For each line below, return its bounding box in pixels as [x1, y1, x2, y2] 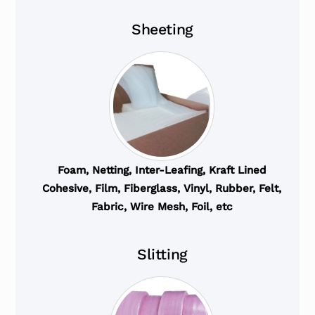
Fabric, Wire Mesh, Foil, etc [91, 200, 233, 214]
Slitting [137, 245, 187, 264]
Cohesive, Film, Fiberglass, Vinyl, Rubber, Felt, [42, 182, 282, 195]
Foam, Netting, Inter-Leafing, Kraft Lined [57, 164, 266, 177]
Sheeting [131, 20, 193, 39]
